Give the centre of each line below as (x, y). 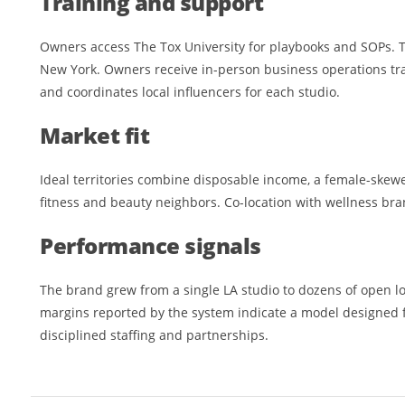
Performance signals (151, 246)
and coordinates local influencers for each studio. (190, 92)
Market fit (95, 136)
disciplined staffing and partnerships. (154, 335)
